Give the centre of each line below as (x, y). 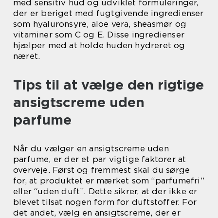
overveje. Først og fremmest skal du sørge (102, 170)
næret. (27, 56)
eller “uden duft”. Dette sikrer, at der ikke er (105, 191)
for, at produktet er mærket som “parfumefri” (109, 181)
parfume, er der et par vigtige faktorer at (100, 159)
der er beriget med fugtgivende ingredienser (109, 13)
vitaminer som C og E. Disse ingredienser (99, 35)
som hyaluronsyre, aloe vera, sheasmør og (100, 24)
